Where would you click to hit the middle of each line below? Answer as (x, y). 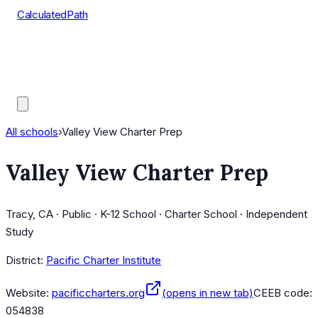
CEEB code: (283, 293)
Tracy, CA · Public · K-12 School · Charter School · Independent (157, 214)
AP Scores (43, 68)
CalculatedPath (53, 15)
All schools (32, 132)
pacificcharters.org (98, 293)
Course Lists (48, 50)
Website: (27, 293)
